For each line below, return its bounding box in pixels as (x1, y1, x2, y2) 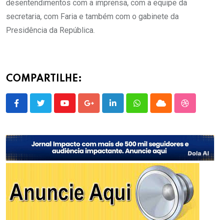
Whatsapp (136, 104, 171, 114)
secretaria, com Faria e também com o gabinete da (6, 12, 179, 22)
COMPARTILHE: (6, 74, 82, 84)
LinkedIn (112, 104, 142, 114)
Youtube (64, 104, 92, 114)
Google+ (88, 104, 117, 114)
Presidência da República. (6, 26, 95, 35)
